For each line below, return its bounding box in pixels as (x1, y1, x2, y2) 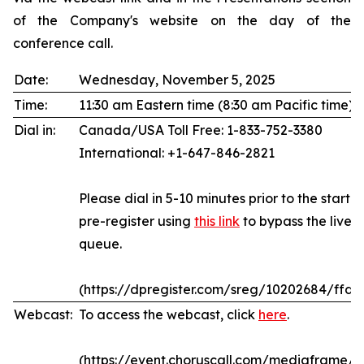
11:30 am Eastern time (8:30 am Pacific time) (79, 97, 353, 113)
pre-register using (79, 213, 194, 229)
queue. (79, 236, 122, 252)
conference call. (13, 35, 113, 51)
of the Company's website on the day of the (13, 12, 351, 28)
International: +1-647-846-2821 (79, 145, 275, 161)
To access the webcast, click (79, 306, 258, 323)
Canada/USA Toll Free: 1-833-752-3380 (79, 122, 323, 138)
